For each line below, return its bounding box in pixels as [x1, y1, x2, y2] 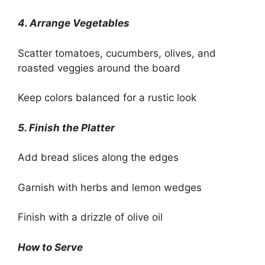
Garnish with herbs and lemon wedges [18, 181, 202, 193]
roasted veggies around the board [18, 62, 180, 74]
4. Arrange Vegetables [18, 17, 130, 30]
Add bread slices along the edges [18, 151, 179, 164]
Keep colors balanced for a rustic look [18, 92, 196, 104]
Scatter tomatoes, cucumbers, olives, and [18, 47, 216, 59]
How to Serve [18, 241, 83, 253]
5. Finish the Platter [18, 121, 115, 134]
